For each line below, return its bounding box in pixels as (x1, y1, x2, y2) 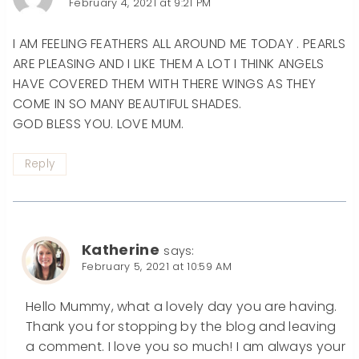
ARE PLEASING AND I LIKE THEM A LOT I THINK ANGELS (13, 54, 325, 73)
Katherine (82, 240, 159, 260)
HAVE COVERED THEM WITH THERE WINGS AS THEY (13, 74, 317, 93)
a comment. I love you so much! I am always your (26, 337, 346, 357)
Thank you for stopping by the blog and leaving (26, 317, 337, 337)
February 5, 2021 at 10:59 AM (82, 260, 232, 274)
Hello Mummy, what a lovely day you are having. (26, 297, 337, 317)
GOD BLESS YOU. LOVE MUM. (13, 114, 184, 133)
